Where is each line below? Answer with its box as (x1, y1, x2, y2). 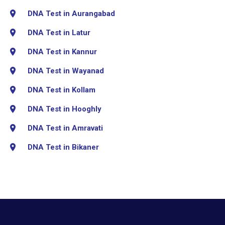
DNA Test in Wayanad (28, 66, 104, 75)
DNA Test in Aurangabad (28, 9, 115, 18)
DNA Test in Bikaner (28, 142, 99, 152)
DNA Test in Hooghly (28, 104, 101, 114)
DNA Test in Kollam (28, 85, 95, 94)
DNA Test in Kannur (28, 47, 97, 56)
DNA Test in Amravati (28, 123, 103, 133)
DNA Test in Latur (28, 28, 90, 37)
